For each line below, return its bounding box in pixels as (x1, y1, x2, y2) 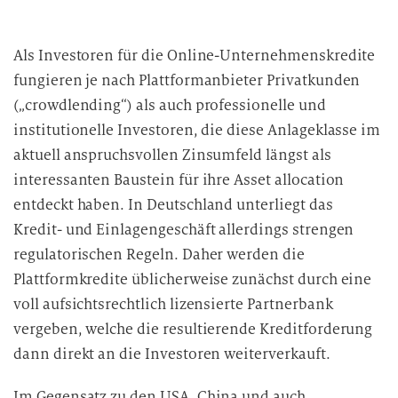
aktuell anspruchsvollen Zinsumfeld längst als (13, 146, 331, 164)
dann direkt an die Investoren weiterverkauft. (13, 345, 330, 363)
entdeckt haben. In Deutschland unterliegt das (13, 195, 333, 214)
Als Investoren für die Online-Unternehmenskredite (13, 46, 376, 65)
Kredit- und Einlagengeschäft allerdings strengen (13, 220, 354, 239)
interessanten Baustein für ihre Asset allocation (13, 171, 345, 189)
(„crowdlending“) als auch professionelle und (13, 96, 326, 115)
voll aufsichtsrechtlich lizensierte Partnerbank (13, 295, 333, 314)
